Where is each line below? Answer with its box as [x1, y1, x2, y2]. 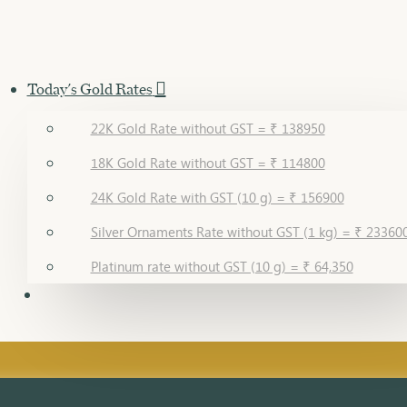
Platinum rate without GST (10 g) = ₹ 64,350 [90, 257, 353, 275]
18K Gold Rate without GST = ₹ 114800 [90, 154, 325, 172]
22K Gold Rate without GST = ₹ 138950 [90, 119, 325, 137]
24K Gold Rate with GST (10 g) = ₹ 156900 [90, 188, 344, 206]
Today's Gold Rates [26, 77, 153, 99]
